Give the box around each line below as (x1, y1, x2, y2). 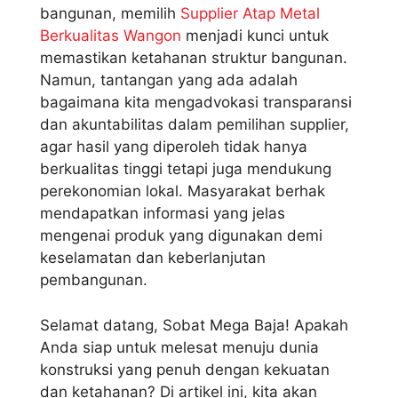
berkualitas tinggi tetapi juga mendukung (40, 160, 331, 179)
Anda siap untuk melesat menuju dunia (40, 338, 319, 356)
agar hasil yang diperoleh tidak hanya (40, 138, 307, 156)
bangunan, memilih (40, 4, 180, 23)
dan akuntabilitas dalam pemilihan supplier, (40, 115, 349, 134)
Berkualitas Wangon (40, 27, 181, 45)
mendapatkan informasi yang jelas (40, 204, 285, 223)
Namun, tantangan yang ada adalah (40, 71, 298, 90)
